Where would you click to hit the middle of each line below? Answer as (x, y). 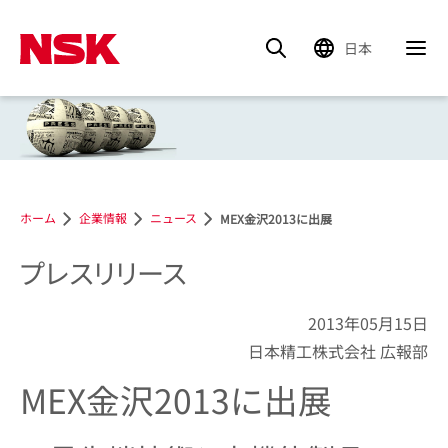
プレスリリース (103, 272)
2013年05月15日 (368, 323)
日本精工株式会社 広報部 (338, 351)
